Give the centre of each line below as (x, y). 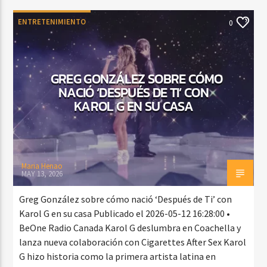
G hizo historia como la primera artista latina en (118, 256)
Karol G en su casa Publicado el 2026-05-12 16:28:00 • (125, 213)
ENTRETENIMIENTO (52, 21)
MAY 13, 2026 (42, 173)
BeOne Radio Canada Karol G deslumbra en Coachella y (130, 227)
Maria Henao (42, 166)
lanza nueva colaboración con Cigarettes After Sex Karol (133, 242)
